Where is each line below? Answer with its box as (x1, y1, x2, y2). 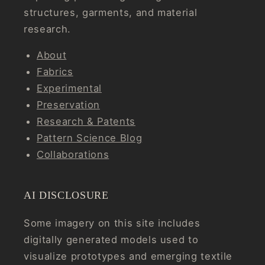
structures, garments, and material (24, 6, 198, 18)
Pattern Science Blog (37, 132, 143, 144)
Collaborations (37, 148, 109, 161)
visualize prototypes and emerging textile (24, 250, 233, 263)
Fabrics (37, 66, 73, 78)
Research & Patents (37, 115, 135, 128)
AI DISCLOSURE (24, 189, 109, 202)
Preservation (37, 99, 100, 111)
